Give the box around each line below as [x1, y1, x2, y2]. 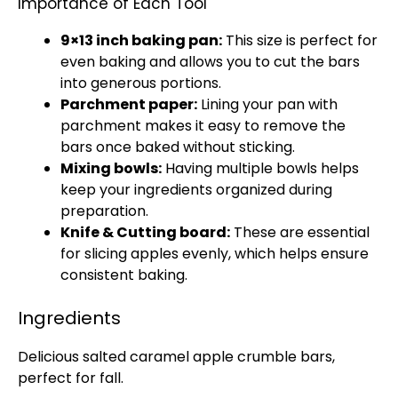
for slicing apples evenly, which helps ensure [60, 243, 369, 264]
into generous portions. [60, 73, 221, 93]
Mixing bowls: [60, 158, 162, 179]
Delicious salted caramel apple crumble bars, [18, 346, 335, 367]
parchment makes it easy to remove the [60, 115, 346, 136]
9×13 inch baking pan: [60, 30, 222, 51]
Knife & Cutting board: [60, 222, 230, 243]
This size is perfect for [222, 30, 378, 51]
